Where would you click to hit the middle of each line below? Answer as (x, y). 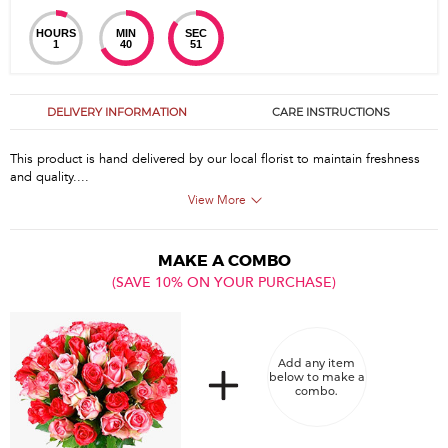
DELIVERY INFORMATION (117, 112)
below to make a (316, 377)
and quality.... (49, 177)
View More (217, 200)
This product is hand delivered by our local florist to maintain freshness (215, 159)
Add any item (317, 363)
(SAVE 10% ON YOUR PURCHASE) (224, 282)
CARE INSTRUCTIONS (331, 112)
